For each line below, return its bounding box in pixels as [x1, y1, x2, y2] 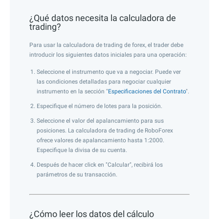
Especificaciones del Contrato [108, 88, 186, 95]
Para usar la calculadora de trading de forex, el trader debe [29, 42, 183, 48]
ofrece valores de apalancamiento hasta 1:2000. [37, 137, 164, 144]
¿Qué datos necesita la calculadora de [29, 13, 176, 23]
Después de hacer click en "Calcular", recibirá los [37, 161, 163, 168]
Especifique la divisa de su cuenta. [37, 147, 127, 153]
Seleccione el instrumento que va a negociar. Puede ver [37, 68, 181, 75]
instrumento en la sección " [37, 88, 108, 95]
